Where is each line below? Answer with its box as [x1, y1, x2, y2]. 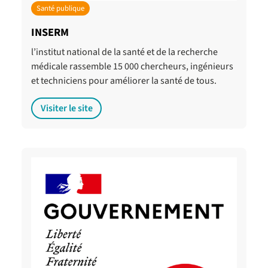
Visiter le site [40, 101, 93, 115]
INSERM [31, 24, 69, 40]
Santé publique [36, 2, 84, 14]
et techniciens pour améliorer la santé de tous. [31, 74, 217, 87]
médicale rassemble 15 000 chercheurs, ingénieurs [31, 59, 233, 73]
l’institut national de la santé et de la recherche [31, 45, 218, 59]
